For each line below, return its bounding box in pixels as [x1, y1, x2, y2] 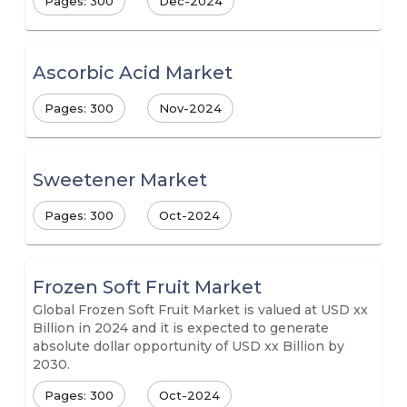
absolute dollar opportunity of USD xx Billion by [33, 338, 344, 354]
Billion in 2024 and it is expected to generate [33, 320, 329, 336]
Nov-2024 [159, 100, 222, 115]
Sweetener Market [33, 169, 207, 191]
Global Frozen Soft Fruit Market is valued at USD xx [33, 302, 368, 318]
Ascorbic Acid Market [33, 62, 233, 84]
